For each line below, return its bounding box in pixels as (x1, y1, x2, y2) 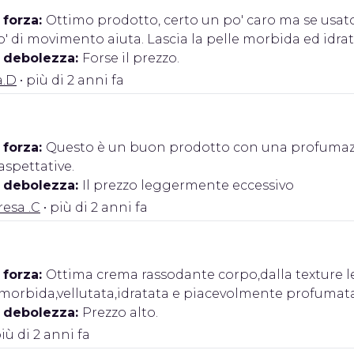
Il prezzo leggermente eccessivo (82, 178, 294, 193)
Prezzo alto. (82, 305, 158, 320)
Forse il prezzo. (82, 51, 179, 66)
